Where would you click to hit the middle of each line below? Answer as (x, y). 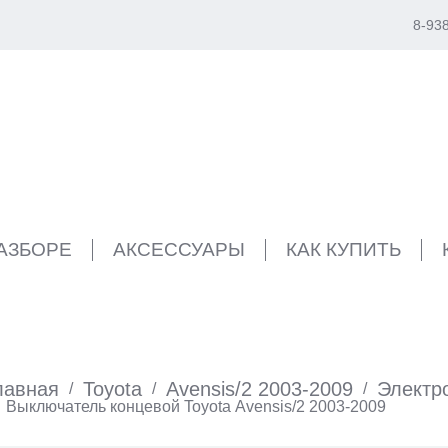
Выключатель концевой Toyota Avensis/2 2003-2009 (196, 406)
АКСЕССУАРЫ (179, 249)
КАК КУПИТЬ (343, 249)
